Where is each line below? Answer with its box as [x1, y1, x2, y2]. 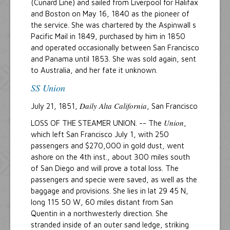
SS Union [31, 81, 65, 94]
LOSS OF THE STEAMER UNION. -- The [31, 118, 164, 127]
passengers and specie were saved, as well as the [31, 175, 197, 184]
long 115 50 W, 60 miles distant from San [31, 197, 173, 206]
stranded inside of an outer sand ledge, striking [31, 220, 189, 229]
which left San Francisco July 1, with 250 [31, 129, 169, 139]
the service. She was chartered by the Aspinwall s [31, 20, 196, 29]
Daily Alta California [80, 100, 147, 111]
